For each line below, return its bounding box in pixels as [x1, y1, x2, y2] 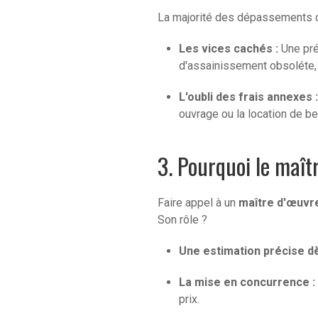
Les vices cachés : [179, 41, 278, 55]
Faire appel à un [158, 195, 238, 209]
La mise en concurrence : [179, 275, 315, 289]
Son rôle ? [158, 212, 207, 226]
